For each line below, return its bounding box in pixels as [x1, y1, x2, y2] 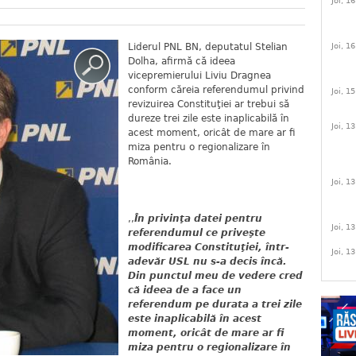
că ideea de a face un [128, 284, 242, 296]
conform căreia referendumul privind [128, 84, 304, 95]
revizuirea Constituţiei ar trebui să [128, 99, 289, 110]
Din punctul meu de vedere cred [128, 270, 303, 281]
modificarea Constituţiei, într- [128, 242, 289, 253]
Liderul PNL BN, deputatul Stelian [128, 41, 288, 52]
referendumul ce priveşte [128, 227, 265, 238]
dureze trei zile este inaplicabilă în [128, 113, 289, 124]
